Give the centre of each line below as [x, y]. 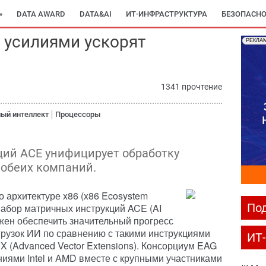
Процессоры [78, 114]
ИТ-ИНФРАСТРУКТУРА [167, 14]
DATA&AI [96, 14]
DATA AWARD [41, 14]
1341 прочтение [191, 87]
